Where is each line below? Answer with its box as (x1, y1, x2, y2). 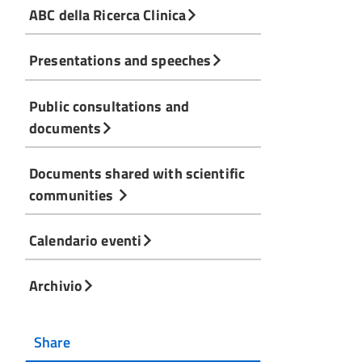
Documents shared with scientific (29, 161, 246, 184)
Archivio (29, 274, 83, 297)
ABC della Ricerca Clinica (29, 3, 187, 27)
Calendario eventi (29, 228, 142, 251)
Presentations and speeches (29, 48, 212, 72)
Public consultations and (29, 94, 190, 117)
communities (29, 183, 117, 206)
